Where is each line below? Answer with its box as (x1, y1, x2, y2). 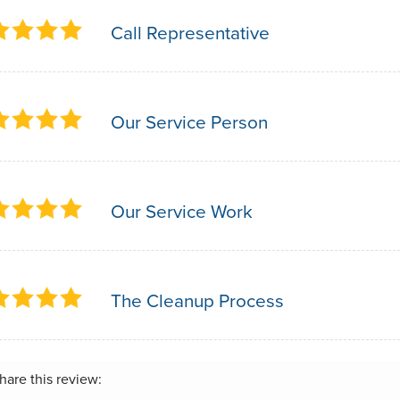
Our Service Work (111, 198, 253, 224)
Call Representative (111, 20, 270, 46)
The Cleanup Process (111, 287, 284, 313)
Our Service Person (111, 109, 268, 135)
